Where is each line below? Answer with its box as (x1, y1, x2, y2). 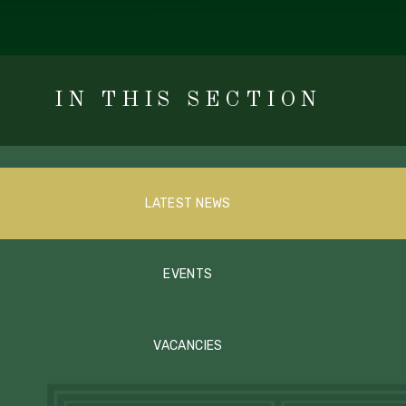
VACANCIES (153, 337, 223, 353)
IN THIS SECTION (53, 90, 323, 111)
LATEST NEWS (145, 195, 231, 211)
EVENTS (163, 266, 213, 283)
